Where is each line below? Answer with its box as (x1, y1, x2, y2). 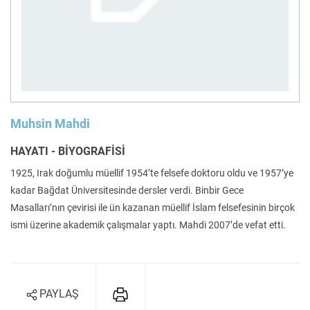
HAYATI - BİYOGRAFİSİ (10, 145, 125, 158)
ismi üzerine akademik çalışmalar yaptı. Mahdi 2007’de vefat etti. (10, 219, 286, 230)
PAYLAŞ (39, 287, 79, 301)
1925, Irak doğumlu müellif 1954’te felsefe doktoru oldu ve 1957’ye (10, 167, 293, 179)
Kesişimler (206, 5, 253, 17)
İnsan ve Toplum (44, 99, 116, 111)
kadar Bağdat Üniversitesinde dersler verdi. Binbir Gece (10, 185, 244, 196)
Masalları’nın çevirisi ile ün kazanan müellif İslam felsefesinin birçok (10, 202, 295, 213)
